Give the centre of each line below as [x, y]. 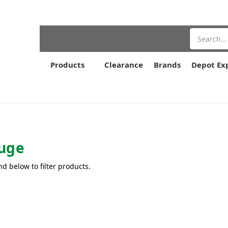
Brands [167, 65]
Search [202, 33]
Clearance [124, 65]
